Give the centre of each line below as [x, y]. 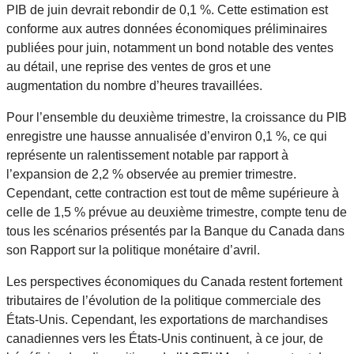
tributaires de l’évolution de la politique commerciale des [164, 300]
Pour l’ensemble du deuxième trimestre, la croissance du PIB [177, 117]
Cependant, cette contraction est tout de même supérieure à [173, 193]
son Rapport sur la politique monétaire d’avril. [135, 250]
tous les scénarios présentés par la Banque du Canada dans [175, 231]
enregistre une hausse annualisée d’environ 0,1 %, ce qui [167, 136]
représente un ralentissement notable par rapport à [147, 155]
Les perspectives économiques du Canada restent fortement [174, 281]
